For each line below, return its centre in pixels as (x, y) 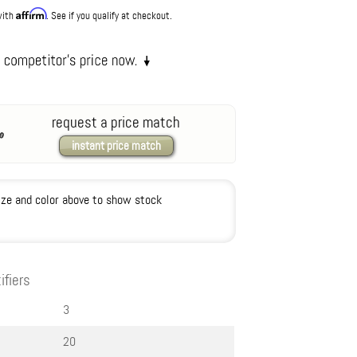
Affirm (31, 14)
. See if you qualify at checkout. (109, 16)
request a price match (116, 122)
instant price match (116, 146)
